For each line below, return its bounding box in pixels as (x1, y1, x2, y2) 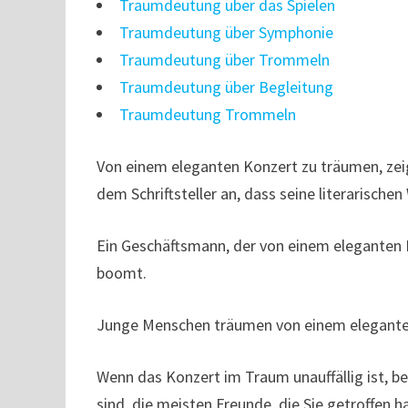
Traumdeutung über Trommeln (119, 49, 331, 70)
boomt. (97, 262, 148, 283)
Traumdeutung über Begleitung (119, 76, 334, 97)
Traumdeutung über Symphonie (119, 22, 334, 43)
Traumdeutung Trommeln (119, 104, 297, 125)
